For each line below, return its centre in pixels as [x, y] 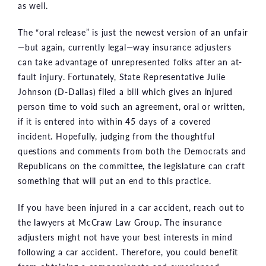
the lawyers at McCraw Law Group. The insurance [120, 222]
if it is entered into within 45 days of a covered [115, 121]
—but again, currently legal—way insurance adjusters [125, 47]
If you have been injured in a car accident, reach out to [131, 207]
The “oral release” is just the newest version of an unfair [133, 32]
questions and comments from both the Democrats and [132, 151]
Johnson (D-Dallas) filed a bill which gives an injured [126, 91]
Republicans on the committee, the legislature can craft [132, 165]
